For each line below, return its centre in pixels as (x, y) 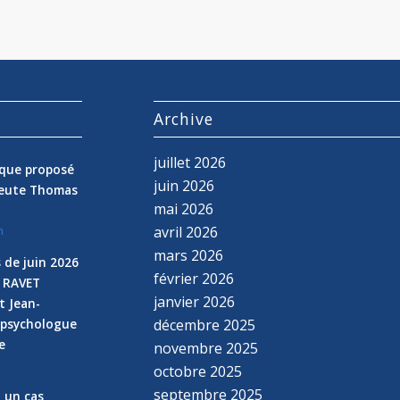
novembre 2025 (206, 348)
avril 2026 (186, 232)
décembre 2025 (205, 325)
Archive (184, 118)
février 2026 (194, 278)
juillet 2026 (190, 162)
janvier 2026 (195, 301)
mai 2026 (184, 208)
